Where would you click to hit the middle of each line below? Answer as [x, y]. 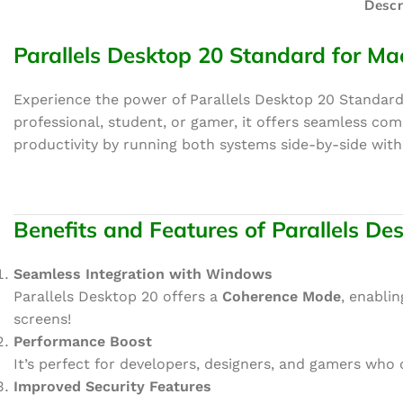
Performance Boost [83, 341]
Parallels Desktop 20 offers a [118, 296]
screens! [42, 319]
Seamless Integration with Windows [143, 274]
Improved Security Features [112, 386]
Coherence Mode [282, 296]
